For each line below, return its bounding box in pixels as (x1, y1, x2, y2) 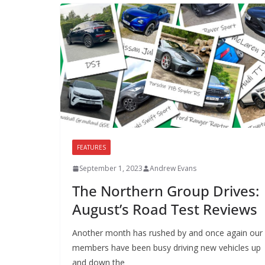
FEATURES (77, 143, 106, 152)
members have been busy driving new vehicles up (72, 242, 261, 254)
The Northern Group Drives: (72, 181, 259, 201)
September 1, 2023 (79, 163, 143, 174)
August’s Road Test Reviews (72, 199, 257, 219)
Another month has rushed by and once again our (72, 227, 263, 239)
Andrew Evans (150, 163, 196, 174)
